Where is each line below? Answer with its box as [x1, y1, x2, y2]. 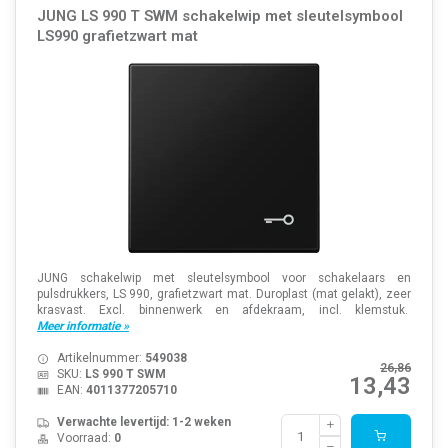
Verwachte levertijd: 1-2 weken [56, 415, 231, 430]
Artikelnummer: [56, 351, 145, 366]
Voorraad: [56, 431, 114, 446]
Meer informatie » [36, 319, 129, 334]
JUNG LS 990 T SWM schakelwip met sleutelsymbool [36, 7, 403, 26]
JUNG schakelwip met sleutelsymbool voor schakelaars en [36, 271, 412, 286]
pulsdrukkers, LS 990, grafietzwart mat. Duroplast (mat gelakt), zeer [36, 287, 412, 302]
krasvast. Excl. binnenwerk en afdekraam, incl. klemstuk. [36, 303, 412, 318]
